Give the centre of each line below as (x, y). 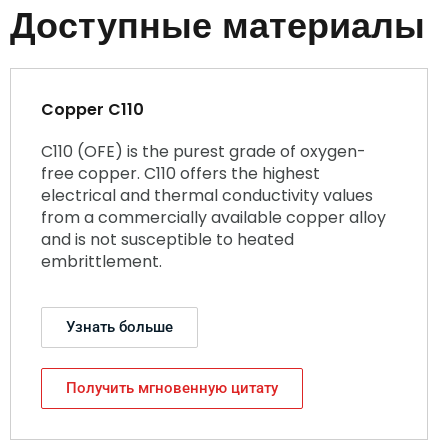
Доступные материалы (217, 25)
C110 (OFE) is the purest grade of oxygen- (203, 152)
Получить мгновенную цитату (172, 388)
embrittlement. (101, 262)
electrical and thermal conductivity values (207, 196)
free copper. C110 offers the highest (180, 174)
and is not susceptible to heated (167, 240)
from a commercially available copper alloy (213, 218)
